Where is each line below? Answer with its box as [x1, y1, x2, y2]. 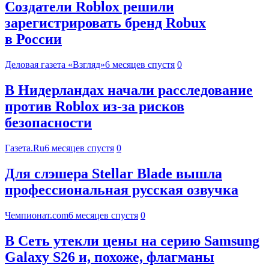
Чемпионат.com [5, 210, 68, 220]
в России [5, 31, 62, 47]
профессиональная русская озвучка [5, 182, 238, 198]
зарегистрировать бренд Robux [5, 15, 206, 31]
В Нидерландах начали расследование [5, 82, 253, 98]
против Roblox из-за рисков [5, 98, 184, 115]
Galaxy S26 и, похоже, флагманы [5, 249, 214, 265]
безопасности [5, 115, 92, 131]
